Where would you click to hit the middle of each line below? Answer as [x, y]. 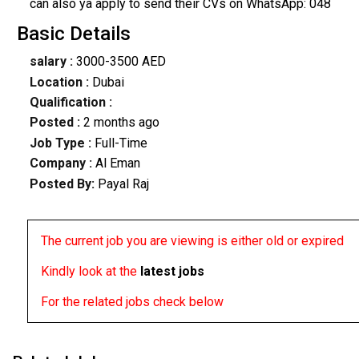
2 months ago [121, 123]
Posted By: [63, 184]
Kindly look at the [90, 271]
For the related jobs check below [132, 301]
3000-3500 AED [119, 62]
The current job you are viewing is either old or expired [192, 240]
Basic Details [73, 34]
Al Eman [116, 163]
